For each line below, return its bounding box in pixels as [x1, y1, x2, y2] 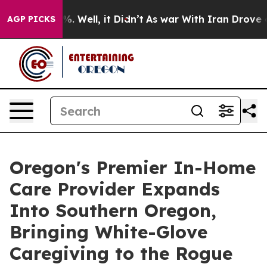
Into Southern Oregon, [10, 199, 216, 222]
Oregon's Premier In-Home [10, 156, 256, 179]
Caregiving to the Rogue [10, 242, 232, 265]
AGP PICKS [7, 14, 55, 24]
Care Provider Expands [10, 178, 220, 200]
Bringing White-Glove [10, 221, 207, 243]
